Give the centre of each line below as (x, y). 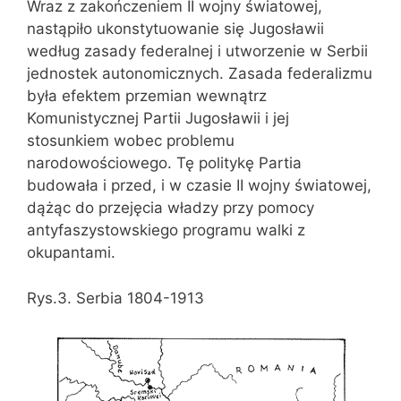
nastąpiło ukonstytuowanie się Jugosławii (175, 29)
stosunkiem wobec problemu (131, 141)
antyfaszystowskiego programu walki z (166, 230)
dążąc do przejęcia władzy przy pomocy (171, 208)
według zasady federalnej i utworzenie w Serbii (197, 51)
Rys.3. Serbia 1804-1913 (115, 298)
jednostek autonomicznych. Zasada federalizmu (200, 73)
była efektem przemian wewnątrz (147, 96)
